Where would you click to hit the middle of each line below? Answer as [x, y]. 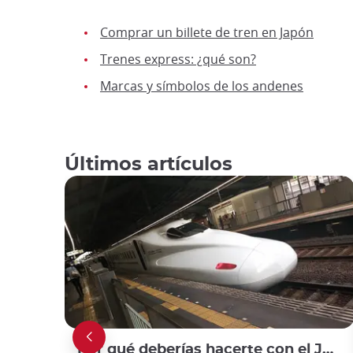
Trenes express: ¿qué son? [178, 59]
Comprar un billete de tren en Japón [207, 33]
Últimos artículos [149, 165]
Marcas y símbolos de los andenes [202, 86]
